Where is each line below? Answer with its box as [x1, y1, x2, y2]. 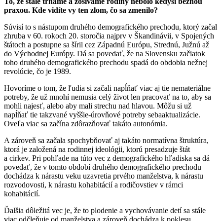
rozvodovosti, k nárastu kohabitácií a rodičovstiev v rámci [4, 180, 183, 189]
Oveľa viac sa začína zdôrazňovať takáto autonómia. [4, 119, 168, 128]
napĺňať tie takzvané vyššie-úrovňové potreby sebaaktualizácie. [4, 110, 200, 119]
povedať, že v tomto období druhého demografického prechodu [4, 162, 201, 171]
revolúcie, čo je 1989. [4, 67, 71, 75]
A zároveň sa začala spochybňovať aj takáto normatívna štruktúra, [4, 136, 209, 145]
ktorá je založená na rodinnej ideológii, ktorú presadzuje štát [4, 145, 190, 153]
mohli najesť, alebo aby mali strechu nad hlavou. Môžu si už [4, 101, 191, 110]
